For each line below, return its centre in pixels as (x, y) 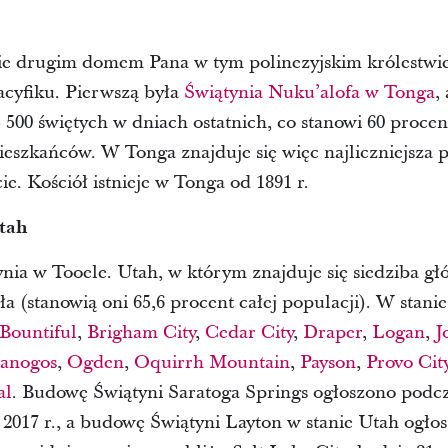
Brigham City (140, 332)
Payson (327, 362)
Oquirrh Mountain (211, 362)
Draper (332, 332)
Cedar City (248, 332)
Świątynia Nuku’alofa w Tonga (309, 92)
